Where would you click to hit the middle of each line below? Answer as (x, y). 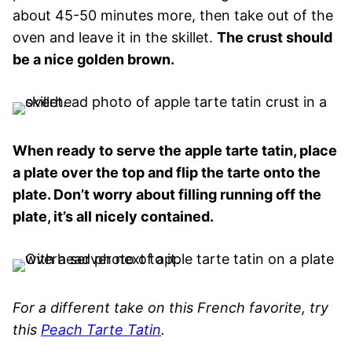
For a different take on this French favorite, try (170, 307)
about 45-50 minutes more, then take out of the (173, 15)
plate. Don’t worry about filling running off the (167, 194)
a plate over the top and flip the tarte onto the (167, 172)
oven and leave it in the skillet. (115, 37)
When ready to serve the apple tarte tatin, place (175, 150)
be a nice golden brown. (93, 59)
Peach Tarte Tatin (101, 329)
